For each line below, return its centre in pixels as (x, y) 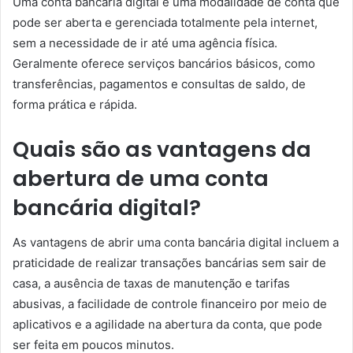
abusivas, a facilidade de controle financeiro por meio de (170, 304)
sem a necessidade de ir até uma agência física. (145, 43)
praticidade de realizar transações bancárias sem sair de (169, 263)
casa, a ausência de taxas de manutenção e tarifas (151, 283)
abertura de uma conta (141, 178)
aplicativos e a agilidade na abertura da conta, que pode (167, 324)
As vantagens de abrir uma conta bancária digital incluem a (176, 242)
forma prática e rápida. (75, 104)
